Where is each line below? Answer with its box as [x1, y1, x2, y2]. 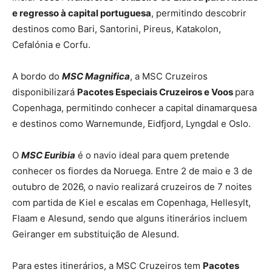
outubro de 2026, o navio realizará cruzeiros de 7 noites [12, 180, 252, 192]
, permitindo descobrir [151, 7, 246, 19]
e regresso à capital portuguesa [12, 7, 151, 19]
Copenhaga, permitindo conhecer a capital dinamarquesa [12, 101, 257, 114]
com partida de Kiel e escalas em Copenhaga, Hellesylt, [12, 196, 251, 208]
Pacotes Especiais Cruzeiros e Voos [77, 86, 235, 98]
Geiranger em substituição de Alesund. [12, 228, 179, 240]
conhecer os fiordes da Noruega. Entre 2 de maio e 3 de [12, 165, 253, 177]
